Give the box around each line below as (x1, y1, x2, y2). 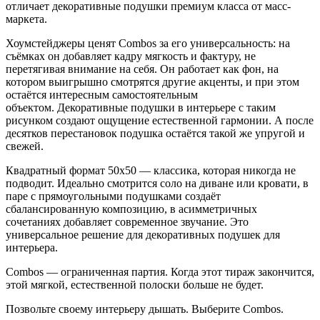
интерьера (6, 241, 55, 254)
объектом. (6, 101, 57, 114)
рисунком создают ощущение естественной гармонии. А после (6, 114, 314, 127)
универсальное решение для (6, 229, 146, 241)
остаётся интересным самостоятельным (6, 89, 198, 101)
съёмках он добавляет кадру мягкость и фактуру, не (6, 50, 256, 63)
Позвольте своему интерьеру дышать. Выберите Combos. (6, 303, 284, 316)
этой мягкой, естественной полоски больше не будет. (6, 279, 264, 291)
